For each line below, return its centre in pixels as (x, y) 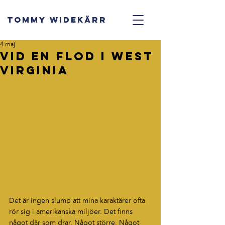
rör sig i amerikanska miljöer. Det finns (72, 212)
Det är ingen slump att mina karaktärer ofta (78, 201)
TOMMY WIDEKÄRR (57, 20)
